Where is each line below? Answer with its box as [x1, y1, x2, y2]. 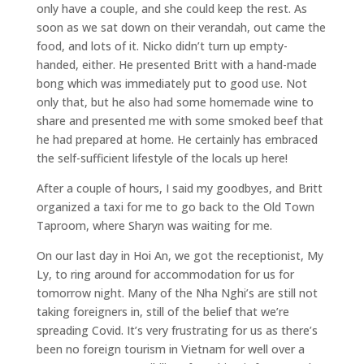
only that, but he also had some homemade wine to [36, 93, 314, 110]
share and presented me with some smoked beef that [36, 112, 323, 128]
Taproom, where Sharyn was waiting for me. [36, 217, 272, 233]
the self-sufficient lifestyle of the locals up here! [36, 149, 288, 166]
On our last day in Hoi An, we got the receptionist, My [36, 247, 323, 263]
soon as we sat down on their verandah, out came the [36, 19, 326, 35]
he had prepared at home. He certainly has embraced [36, 131, 318, 147]
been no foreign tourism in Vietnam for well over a [36, 340, 305, 357]
